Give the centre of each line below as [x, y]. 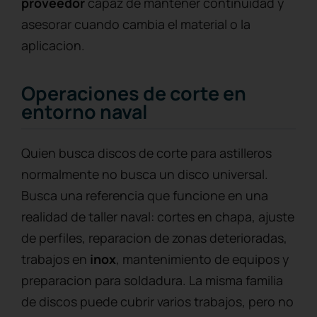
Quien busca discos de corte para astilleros [146, 153]
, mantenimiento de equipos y [202, 259]
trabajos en [56, 259]
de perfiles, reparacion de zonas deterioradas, [154, 238]
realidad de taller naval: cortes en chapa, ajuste [158, 217]
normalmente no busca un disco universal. [145, 174]
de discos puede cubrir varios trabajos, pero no [157, 302]
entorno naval [85, 112]
